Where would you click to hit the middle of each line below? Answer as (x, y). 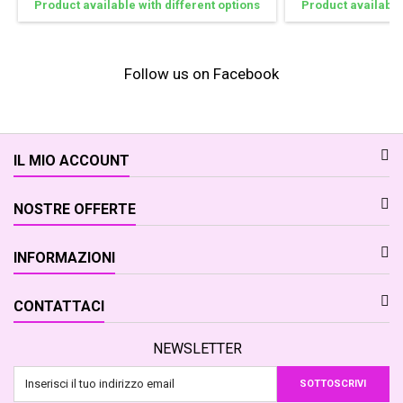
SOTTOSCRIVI (333, 383)
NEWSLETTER (197, 348)
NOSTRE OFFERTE (75, 209)
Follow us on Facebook (201, 73)
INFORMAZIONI (64, 257)
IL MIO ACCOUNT (72, 160)
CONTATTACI (59, 306)
